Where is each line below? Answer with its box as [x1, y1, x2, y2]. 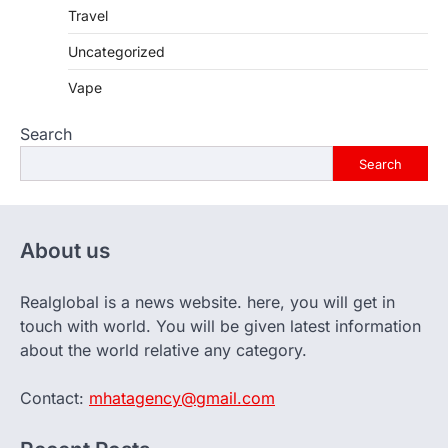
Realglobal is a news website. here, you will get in [20, 292, 395, 313]
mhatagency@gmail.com [89, 388, 275, 409]
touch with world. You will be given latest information [20, 316, 421, 337]
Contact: [20, 388, 89, 409]
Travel [68, 7, 108, 25]
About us [20, 238, 110, 264]
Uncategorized [68, 43, 165, 61]
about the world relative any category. [20, 340, 307, 361]
